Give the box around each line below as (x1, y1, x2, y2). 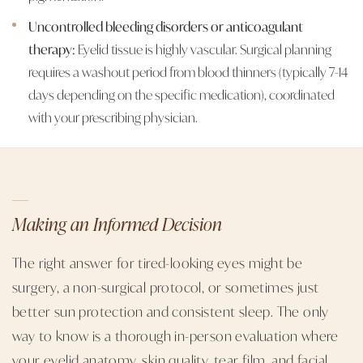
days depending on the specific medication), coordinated (28, 84, 335, 104)
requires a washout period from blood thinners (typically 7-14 (28, 62, 348, 81)
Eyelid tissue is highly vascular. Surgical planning (75, 39, 331, 58)
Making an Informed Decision (12, 210, 222, 237)
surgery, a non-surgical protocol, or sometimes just (12, 276, 319, 297)
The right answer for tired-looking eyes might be (12, 252, 303, 272)
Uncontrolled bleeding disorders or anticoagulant (28, 16, 303, 36)
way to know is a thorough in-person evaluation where (12, 325, 339, 345)
